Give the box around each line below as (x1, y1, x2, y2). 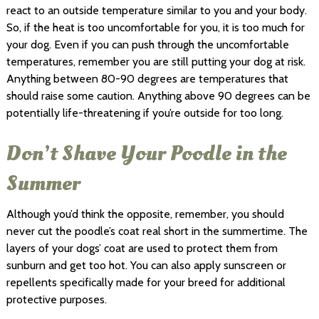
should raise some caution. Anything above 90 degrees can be (6, 88, 310, 103)
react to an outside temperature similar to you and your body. (6, 3, 307, 17)
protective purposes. (6, 292, 110, 306)
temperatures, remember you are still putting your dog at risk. (6, 54, 305, 68)
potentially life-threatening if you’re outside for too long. (6, 105, 286, 120)
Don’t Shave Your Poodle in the (6, 138, 287, 168)
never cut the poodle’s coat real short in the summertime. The (6, 224, 308, 238)
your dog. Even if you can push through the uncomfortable (6, 37, 289, 51)
